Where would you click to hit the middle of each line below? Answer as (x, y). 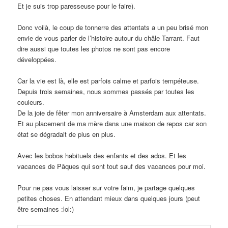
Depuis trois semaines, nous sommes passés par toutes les (106, 91)
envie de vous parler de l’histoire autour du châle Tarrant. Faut (109, 38)
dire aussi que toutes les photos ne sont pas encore (94, 48)
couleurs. (31, 102)
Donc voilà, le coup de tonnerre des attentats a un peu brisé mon (113, 27)
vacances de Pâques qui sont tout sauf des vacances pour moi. (112, 166)
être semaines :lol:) (46, 209)
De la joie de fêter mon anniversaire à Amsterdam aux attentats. (112, 112)
